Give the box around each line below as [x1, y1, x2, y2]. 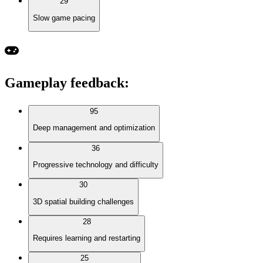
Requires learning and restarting [33, 234, 140, 243]
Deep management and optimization [33, 123, 155, 133]
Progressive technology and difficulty [33, 160, 159, 169]
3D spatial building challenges [33, 197, 134, 206]
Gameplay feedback [5, 75, 124, 90]
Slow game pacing [33, 13, 95, 22]
